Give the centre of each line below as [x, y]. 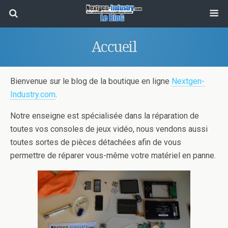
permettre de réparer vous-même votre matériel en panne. [113, 155]
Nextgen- [188, 81]
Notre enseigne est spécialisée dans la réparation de [105, 116]
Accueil [114, 47]
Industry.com [33, 94]
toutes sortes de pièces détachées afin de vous [96, 142]
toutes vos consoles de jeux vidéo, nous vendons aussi [109, 129]
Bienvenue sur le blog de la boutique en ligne [91, 81]
